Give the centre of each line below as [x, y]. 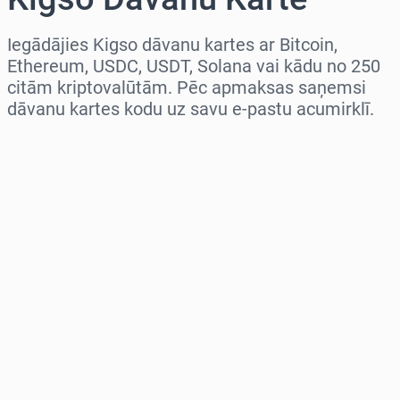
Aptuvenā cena [61, 297]
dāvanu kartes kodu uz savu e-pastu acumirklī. [191, 109]
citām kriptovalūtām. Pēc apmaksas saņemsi [187, 88]
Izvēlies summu [64, 221]
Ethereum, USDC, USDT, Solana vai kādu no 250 [194, 67]
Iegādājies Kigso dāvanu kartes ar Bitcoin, [172, 45]
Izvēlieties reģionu [74, 144]
